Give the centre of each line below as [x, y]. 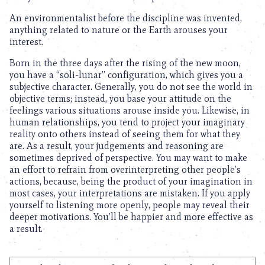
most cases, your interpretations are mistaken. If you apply [130, 193]
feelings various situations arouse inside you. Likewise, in [130, 110]
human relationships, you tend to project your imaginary [127, 122]
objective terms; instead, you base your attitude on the [120, 98]
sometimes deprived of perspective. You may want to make [128, 158]
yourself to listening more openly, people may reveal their [130, 205]
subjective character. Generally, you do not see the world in [131, 87]
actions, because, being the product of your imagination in [131, 181]
